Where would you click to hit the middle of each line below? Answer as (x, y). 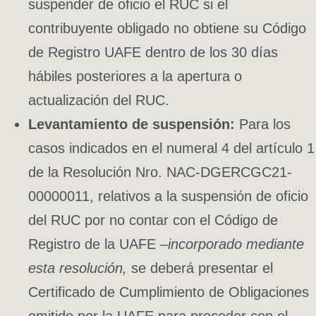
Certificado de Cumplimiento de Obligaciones (169, 292)
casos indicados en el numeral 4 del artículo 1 (171, 148)
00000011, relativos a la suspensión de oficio (168, 196)
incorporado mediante (236, 244)
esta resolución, (80, 268)
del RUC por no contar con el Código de (153, 220)
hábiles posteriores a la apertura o (135, 76)
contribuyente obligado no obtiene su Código (167, 28)
